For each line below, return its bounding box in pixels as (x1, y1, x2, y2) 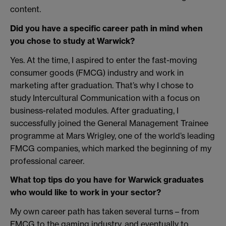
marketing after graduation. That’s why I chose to (10, 80, 194, 90)
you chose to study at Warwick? (10, 35, 135, 46)
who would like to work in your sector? (10, 187, 161, 198)
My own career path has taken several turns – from (10, 206, 199, 217)
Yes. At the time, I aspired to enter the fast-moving (10, 54, 197, 65)
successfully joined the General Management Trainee (10, 118, 208, 128)
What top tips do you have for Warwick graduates (10, 175, 204, 185)
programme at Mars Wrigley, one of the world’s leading (10, 130, 215, 141)
